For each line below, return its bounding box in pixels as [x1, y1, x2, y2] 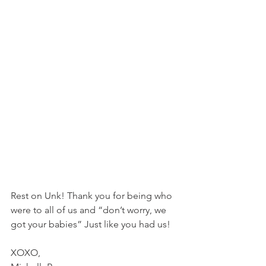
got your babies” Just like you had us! [11, 218, 173, 230]
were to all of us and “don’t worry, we [11, 204, 169, 216]
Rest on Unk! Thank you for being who [11, 190, 175, 202]
